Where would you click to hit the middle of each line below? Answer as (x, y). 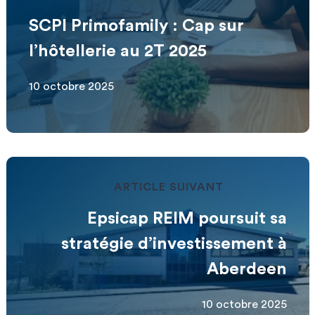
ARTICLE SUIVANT (169, 187)
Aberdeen (246, 269)
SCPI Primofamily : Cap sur (136, 26)
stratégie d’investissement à (174, 244)
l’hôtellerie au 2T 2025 (117, 51)
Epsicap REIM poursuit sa (187, 218)
